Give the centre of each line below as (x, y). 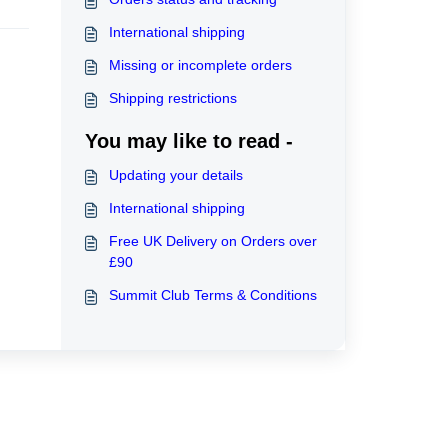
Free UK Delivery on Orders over (212, 241)
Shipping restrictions (172, 98)
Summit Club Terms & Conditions (212, 295)
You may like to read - (188, 141)
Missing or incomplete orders (200, 65)
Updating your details (175, 175)
